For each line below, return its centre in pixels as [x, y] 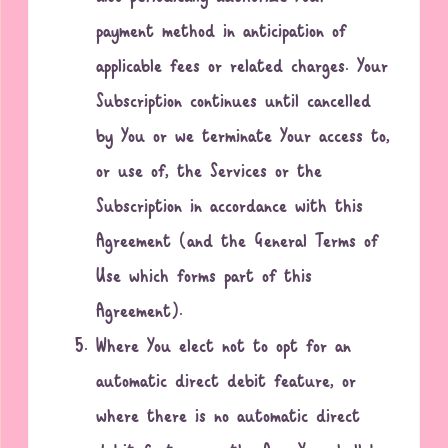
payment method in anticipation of [221, 33]
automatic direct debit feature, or [226, 383]
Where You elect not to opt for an [224, 348]
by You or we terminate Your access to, [243, 138]
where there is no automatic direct [228, 418]
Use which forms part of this [204, 278]
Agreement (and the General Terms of [237, 243]
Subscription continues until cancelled [234, 103]
